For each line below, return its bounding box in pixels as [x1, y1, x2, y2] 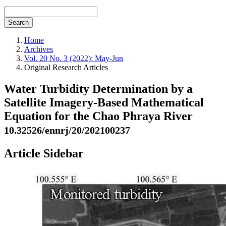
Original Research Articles [24, 63, 108, 72]
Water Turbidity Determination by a [4, 82, 193, 95]
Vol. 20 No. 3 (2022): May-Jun [24, 54, 123, 63]
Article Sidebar [4, 146, 84, 160]
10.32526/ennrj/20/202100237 [4, 124, 130, 136]
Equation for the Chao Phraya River [4, 109, 193, 123]
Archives [24, 45, 53, 53]
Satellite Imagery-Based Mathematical [4, 95, 204, 109]
